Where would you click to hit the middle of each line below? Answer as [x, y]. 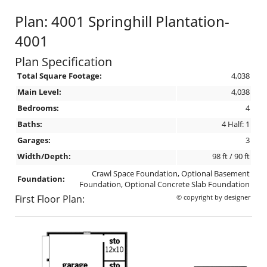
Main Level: [39, 92]
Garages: [34, 140]
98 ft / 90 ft [231, 156]
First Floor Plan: [50, 199]
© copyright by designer [214, 197]
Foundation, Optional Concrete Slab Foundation [164, 184]
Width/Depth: [44, 156]
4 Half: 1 [236, 124]
